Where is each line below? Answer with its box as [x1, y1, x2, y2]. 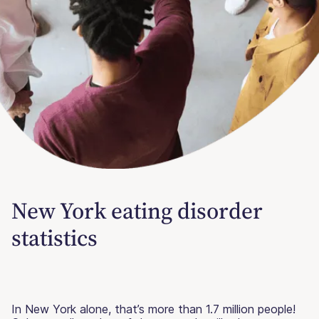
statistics [11, 221, 98, 253]
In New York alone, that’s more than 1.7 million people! [11, 301, 296, 316]
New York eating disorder [11, 194, 263, 226]
